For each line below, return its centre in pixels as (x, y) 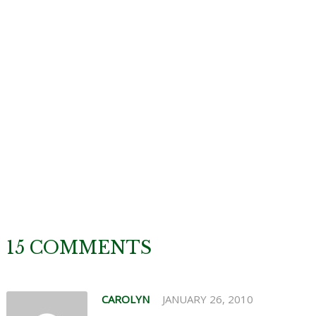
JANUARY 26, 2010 (207, 299)
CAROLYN (125, 299)
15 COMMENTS (79, 248)
